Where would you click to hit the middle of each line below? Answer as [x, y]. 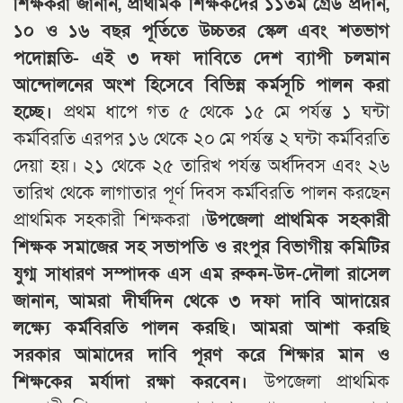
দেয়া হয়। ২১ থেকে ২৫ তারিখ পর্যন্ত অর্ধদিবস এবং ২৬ [201, 166]
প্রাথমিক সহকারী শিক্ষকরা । [110, 220]
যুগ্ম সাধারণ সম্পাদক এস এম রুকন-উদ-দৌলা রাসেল [201, 274]
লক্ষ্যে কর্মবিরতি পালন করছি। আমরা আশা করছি [201, 328]
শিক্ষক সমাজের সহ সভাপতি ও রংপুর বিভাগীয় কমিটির [201, 247]
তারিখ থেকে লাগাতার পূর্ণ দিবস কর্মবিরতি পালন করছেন [201, 193]
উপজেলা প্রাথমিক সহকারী [298, 220]
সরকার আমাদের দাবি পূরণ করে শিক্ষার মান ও [201, 355]
